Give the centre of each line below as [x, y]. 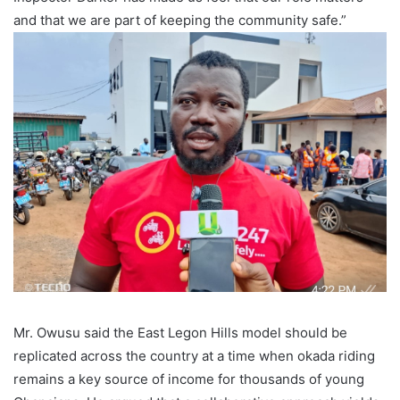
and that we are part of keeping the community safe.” [180, 20]
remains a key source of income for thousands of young [189, 379]
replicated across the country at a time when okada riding [194, 355]
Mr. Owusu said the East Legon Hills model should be [180, 332]
